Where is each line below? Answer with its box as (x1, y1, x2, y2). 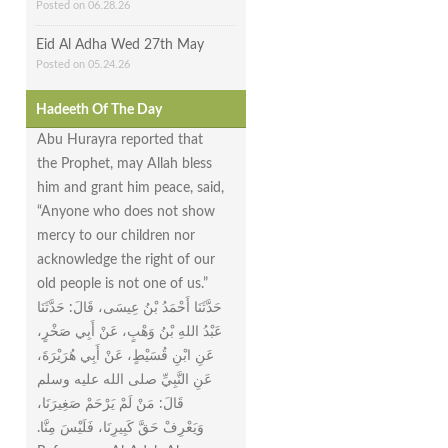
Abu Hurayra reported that (37, 132, 203, 147)
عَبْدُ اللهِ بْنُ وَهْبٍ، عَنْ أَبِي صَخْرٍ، (37, 324, 222, 339)
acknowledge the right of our (37, 252, 215, 267)
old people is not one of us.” (37, 276, 208, 291)
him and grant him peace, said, (37, 180, 224, 195)
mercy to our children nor (37, 228, 195, 243)
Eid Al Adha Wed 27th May (36, 38, 204, 53)
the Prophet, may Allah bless (37, 156, 212, 171)
